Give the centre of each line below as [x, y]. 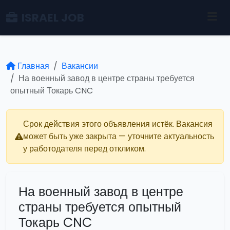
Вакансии [80, 66]
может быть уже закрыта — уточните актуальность [119, 136]
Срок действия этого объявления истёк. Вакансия [118, 124]
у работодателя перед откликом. [84, 149]
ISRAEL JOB [53, 17]
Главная [33, 66]
